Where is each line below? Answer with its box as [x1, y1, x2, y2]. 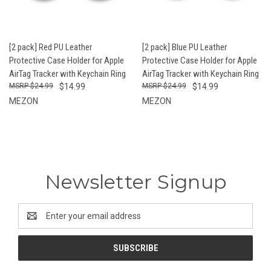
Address [18, 217, 50, 227]
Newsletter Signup [44, 169, 227, 194]
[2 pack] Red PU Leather [9, 41, 92, 53]
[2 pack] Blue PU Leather [142, 41, 227, 53]
